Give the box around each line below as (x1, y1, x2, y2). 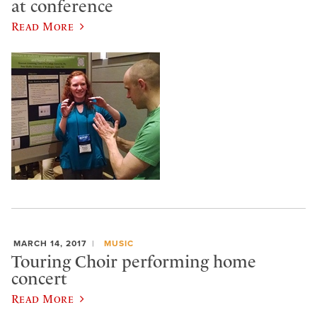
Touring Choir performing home (11, 251, 256, 272)
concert (11, 268, 67, 289)
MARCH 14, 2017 (13, 238, 87, 249)
